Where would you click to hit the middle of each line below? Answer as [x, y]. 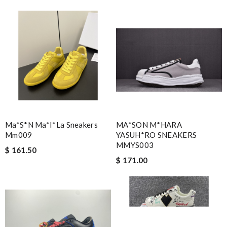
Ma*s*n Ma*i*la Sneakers [51, 124]
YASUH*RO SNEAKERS [157, 135]
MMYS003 [135, 145]
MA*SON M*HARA [149, 124]
